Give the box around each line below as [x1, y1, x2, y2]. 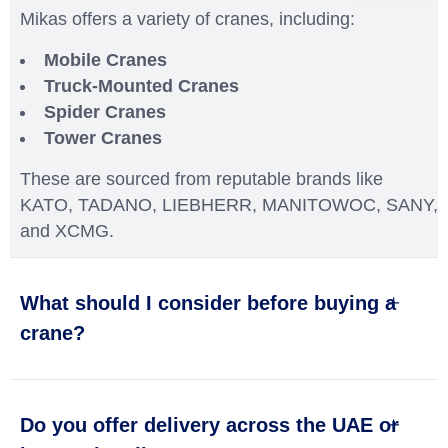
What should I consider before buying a [20, 291, 396, 314]
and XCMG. [20, 220, 114, 241]
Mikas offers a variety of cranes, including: [20, 8, 355, 29]
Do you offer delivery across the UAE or [20, 413, 399, 436]
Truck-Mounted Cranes [44, 75, 239, 96]
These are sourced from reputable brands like [20, 168, 383, 189]
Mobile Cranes [44, 49, 167, 70]
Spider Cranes [44, 101, 166, 122]
